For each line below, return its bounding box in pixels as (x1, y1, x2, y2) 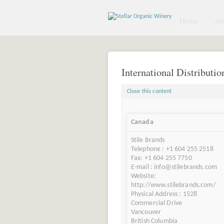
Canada (130, 118, 153, 126)
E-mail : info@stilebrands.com (130, 163, 217, 171)
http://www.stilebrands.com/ (130, 181, 215, 189)
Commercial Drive (130, 199, 182, 207)
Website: (130, 172, 156, 180)
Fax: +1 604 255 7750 (130, 154, 192, 162)
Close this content (126, 88, 172, 95)
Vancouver (130, 208, 161, 216)
